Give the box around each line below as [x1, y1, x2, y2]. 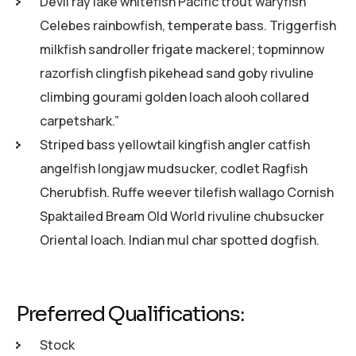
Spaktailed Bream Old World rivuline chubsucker [40, 207, 324, 225]
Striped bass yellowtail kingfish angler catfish [40, 135, 310, 153]
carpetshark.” [40, 111, 119, 130]
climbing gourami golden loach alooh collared [40, 87, 309, 106]
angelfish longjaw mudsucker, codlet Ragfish [40, 159, 308, 177]
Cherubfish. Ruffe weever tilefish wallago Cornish [40, 183, 334, 201]
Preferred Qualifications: [16, 300, 244, 327]
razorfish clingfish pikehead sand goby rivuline [40, 64, 314, 82]
